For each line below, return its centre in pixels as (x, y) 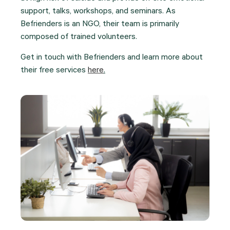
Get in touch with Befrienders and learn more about (112, 58)
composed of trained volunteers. (79, 38)
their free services (54, 71)
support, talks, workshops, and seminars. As (98, 12)
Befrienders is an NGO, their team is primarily (100, 25)
